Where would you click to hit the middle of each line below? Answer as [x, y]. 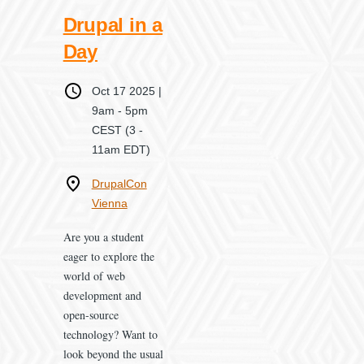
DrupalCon [119, 183]
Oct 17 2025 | [126, 91]
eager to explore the [108, 256]
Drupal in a [113, 24]
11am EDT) [121, 149]
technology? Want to [110, 334]
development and [102, 295]
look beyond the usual [113, 353]
